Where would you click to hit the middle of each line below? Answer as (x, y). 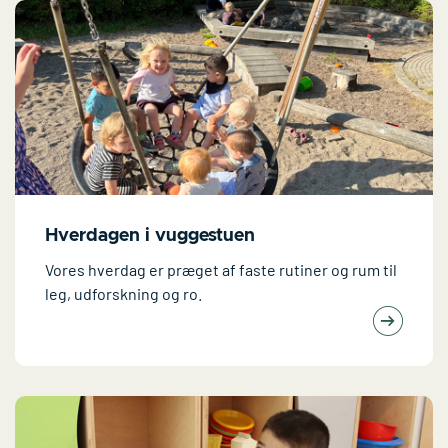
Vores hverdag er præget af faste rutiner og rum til (221, 269)
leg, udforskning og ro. (123, 293)
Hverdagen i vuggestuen (150, 235)
